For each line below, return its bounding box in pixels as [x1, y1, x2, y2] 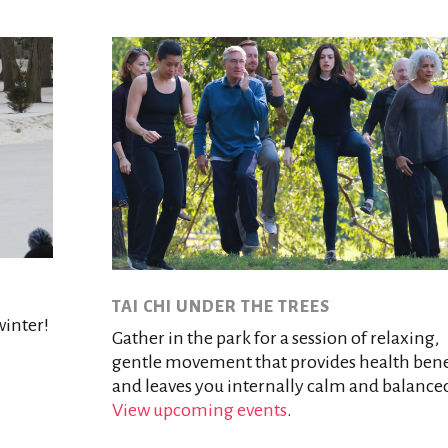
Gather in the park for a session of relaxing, [111, 327, 439, 348]
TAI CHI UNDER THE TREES [111, 297, 330, 316]
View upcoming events [111, 399, 287, 420]
